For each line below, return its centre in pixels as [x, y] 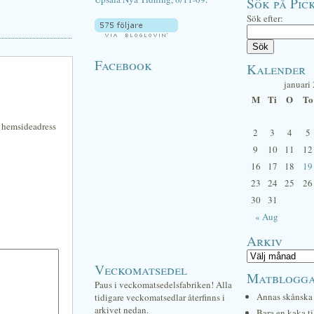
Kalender [276, 69]
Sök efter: [265, 18]
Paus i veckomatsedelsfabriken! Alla [163, 285]
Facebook [123, 64]
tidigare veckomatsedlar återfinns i [160, 297]
